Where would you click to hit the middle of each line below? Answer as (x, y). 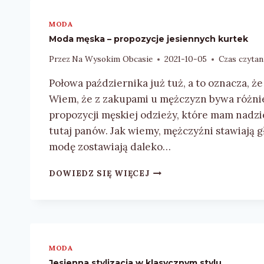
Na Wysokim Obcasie (113, 59)
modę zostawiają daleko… (110, 147)
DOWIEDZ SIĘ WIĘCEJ (99, 174)
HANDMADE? (178, 57)
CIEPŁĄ (165, 8)
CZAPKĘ (167, 20)
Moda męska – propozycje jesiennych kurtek (148, 39)
